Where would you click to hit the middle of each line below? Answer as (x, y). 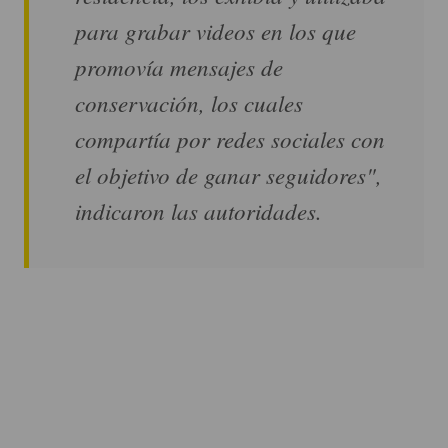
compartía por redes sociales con (230, 139)
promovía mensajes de (179, 67)
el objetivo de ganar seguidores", (228, 175)
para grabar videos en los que (215, 31)
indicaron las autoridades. (198, 211)
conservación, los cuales (189, 103)
